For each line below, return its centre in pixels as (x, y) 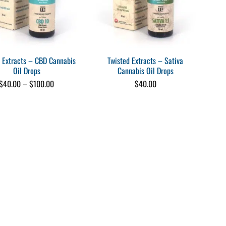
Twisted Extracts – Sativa (146, 60)
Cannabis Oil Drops (145, 70)
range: (63, 91)
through (65, 107)
